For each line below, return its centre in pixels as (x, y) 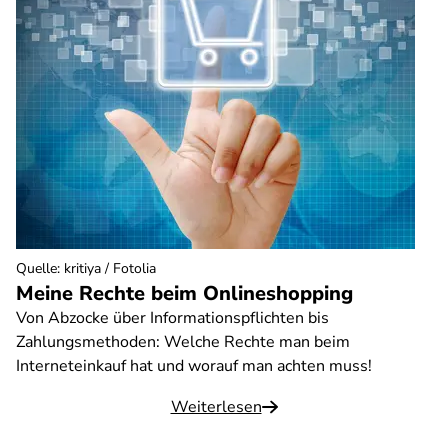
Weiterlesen (216, 407)
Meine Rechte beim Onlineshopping (184, 293)
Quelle (36, 268)
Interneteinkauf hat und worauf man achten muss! (194, 366)
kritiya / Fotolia (110, 268)
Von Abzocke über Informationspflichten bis (172, 318)
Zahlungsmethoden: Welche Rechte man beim (183, 342)
